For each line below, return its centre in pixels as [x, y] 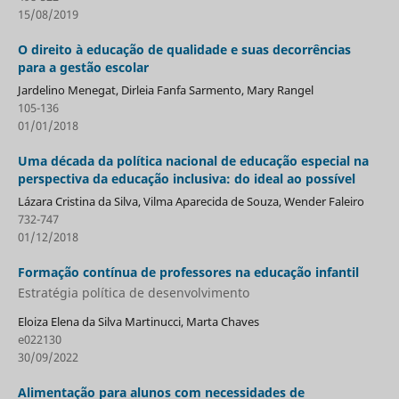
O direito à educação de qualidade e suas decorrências [184, 49]
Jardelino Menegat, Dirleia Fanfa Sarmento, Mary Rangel [165, 90]
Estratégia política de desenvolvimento [133, 293]
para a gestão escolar [83, 67]
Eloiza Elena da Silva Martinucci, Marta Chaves [138, 322]
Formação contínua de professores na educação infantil [188, 272]
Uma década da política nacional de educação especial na [193, 160]
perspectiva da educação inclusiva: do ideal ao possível [186, 178]
